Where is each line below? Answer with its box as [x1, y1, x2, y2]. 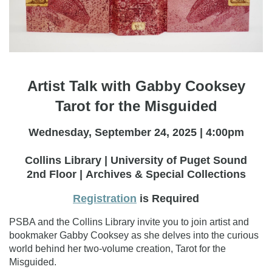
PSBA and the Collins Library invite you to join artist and [9, 216, 249, 227]
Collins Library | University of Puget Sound [25, 154, 247, 166]
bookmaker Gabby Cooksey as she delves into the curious [9, 229, 259, 240]
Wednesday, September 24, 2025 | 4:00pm [28, 126, 244, 138]
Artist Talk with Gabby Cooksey [27, 77, 245, 94]
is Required [137, 192, 199, 205]
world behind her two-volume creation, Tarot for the [9, 243, 226, 254]
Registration [73, 192, 137, 205]
